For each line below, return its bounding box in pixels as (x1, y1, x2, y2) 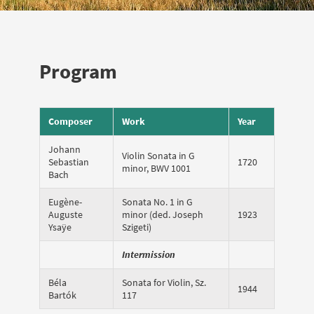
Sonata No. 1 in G (122, 195, 193, 208)
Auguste (48, 207, 83, 221)
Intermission (122, 247, 175, 261)
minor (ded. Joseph (122, 207, 203, 221)
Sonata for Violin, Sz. (122, 275, 206, 289)
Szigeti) (122, 220, 151, 233)
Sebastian (48, 155, 89, 168)
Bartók (48, 288, 76, 301)
